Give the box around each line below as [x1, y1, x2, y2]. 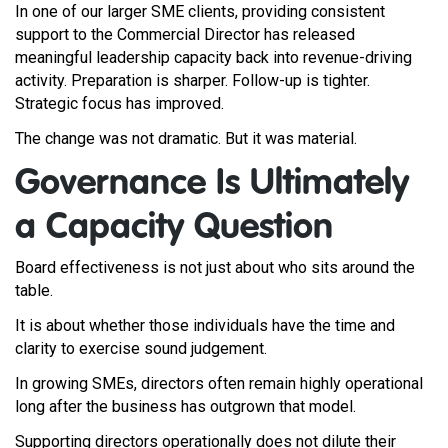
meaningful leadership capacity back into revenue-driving [15, 48, 412, 67]
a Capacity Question [15, 210, 333, 246]
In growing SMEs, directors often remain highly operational [15, 374, 423, 393]
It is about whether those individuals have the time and [15, 316, 395, 335]
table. [15, 281, 53, 300]
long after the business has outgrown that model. [15, 397, 356, 416]
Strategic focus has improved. [15, 94, 224, 113]
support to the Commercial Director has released [15, 25, 355, 44]
